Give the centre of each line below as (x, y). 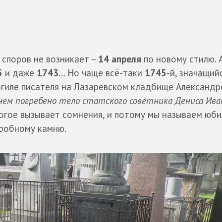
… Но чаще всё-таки (102, 73)
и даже (20, 73)
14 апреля (120, 59)
